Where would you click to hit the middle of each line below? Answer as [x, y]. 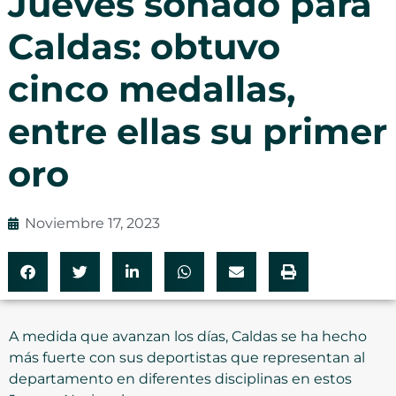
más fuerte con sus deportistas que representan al [187, 357]
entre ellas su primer [197, 131]
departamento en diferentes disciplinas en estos [180, 378]
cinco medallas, [151, 88]
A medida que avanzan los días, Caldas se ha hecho [188, 336]
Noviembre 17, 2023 [92, 223]
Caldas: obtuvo [144, 46]
